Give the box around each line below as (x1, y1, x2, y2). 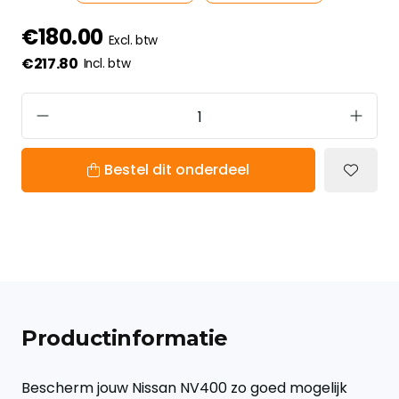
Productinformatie (21, 325, 228, 352)
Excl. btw (108, 32, 159, 50)
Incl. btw (83, 55, 131, 73)
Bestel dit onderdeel (104, 159, 249, 181)
